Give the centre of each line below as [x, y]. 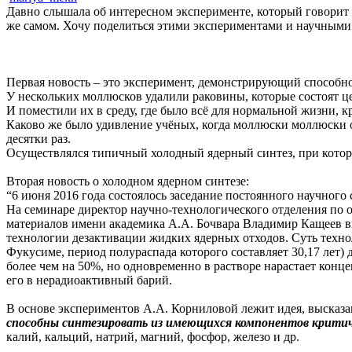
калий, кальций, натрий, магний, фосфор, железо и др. [153, 336]
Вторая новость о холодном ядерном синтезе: [128, 181]
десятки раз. [38, 138]
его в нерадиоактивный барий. [89, 280]
